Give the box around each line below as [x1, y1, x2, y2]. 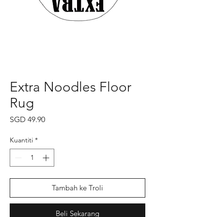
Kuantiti [10, 136, 33, 144]
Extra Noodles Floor [10, 79, 131, 95]
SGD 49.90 [10, 115, 45, 124]
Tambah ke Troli [52, 183, 103, 192]
